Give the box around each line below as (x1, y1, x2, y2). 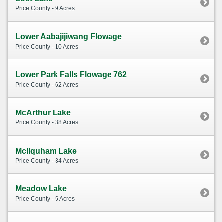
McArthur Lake (15, 108, 71, 117)
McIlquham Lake (15, 146, 77, 155)
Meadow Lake (15, 184, 67, 193)
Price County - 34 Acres (15, 157, 78, 165)
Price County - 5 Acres (15, 195, 75, 202)
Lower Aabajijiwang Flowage (15, 32, 122, 41)
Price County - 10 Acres (15, 43, 78, 50)
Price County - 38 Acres (15, 119, 78, 126)
